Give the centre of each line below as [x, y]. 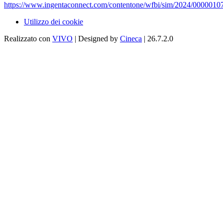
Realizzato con [28, 39]
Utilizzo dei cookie [54, 22]
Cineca [131, 39]
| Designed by [96, 39]
